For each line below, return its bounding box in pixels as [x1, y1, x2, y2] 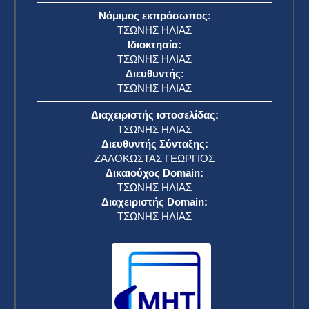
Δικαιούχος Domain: [106, 167, 203, 179]
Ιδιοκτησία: [128, 39, 181, 51]
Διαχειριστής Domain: [101, 196, 208, 208]
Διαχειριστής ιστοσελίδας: [90, 109, 219, 121]
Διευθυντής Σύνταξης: [101, 138, 208, 150]
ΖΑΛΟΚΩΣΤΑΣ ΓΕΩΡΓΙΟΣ [94, 152, 215, 165]
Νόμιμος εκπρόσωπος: [98, 10, 211, 22]
